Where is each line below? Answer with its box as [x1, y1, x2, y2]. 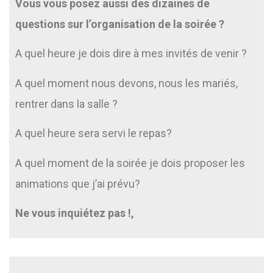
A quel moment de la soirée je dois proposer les [15, 156, 245, 169]
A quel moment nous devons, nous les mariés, [15, 76, 238, 90]
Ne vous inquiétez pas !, [15, 207, 134, 220]
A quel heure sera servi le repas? [15, 127, 172, 140]
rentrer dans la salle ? [15, 97, 118, 110]
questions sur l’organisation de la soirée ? [15, 18, 224, 31]
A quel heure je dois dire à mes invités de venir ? [15, 47, 247, 60]
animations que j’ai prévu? [15, 177, 140, 190]
